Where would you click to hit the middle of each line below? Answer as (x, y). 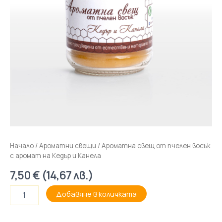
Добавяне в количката (96, 194)
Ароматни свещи (68, 146)
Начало (22, 146)
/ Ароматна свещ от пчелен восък (153, 146)
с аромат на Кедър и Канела (55, 156)
